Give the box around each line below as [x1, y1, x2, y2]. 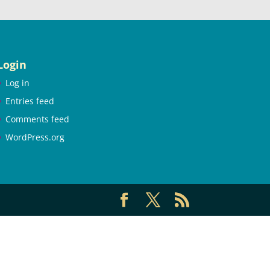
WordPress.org [5, 131, 64, 143]
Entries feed [5, 95, 54, 107]
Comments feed [5, 113, 69, 125]
